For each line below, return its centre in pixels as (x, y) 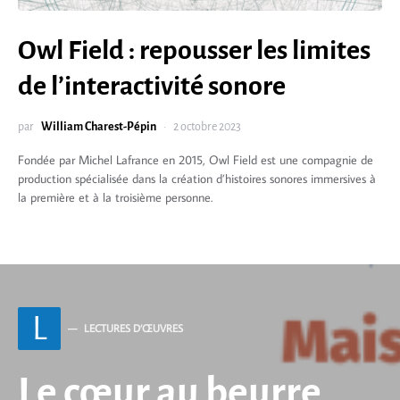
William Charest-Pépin (99, 126)
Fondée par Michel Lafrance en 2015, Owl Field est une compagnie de (196, 159)
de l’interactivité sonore (152, 85)
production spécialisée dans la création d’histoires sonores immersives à (197, 178)
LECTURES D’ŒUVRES (133, 328)
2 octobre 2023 (207, 126)
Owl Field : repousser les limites (194, 50)
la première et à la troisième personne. (115, 197)
